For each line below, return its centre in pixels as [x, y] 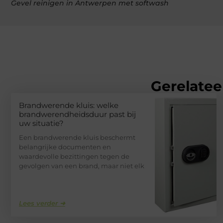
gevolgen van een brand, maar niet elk [82, 166]
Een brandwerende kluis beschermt [77, 138]
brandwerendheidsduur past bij [77, 114]
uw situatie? [41, 123]
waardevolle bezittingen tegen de [74, 157]
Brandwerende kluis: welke [69, 106]
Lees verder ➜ [42, 203]
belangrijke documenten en [65, 147]
